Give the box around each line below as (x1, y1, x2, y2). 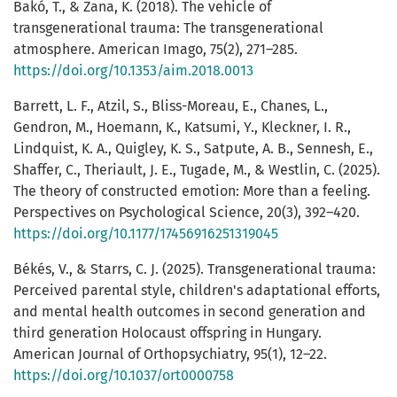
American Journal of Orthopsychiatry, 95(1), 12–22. (13, 346, 327, 363)
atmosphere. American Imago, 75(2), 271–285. (13, 41, 298, 58)
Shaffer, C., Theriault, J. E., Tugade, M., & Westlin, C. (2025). (13, 161, 380, 179)
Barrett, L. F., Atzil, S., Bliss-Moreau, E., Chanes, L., (13, 97, 328, 115)
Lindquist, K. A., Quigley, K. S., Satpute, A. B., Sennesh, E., (13, 140, 373, 158)
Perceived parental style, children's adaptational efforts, (13, 282, 380, 300)
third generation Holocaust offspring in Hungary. (13, 324, 322, 342)
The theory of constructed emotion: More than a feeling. (13, 183, 370, 200)
